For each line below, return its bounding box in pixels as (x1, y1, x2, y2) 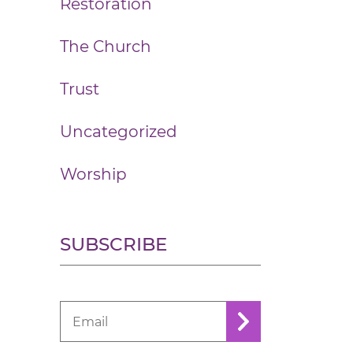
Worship (60, 165, 127, 184)
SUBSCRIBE (60, 233, 167, 255)
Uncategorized (60, 122, 177, 141)
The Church (60, 37, 151, 56)
